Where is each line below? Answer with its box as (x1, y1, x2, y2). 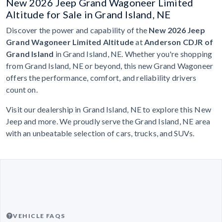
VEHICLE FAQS (13, 212, 65, 220)
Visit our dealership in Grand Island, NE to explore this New (6, 105, 212, 114)
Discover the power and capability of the (6, 25, 149, 35)
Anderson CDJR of (144, 37, 214, 47)
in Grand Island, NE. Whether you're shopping (54, 49, 213, 59)
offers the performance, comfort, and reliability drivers (6, 73, 197, 83)
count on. (6, 85, 38, 95)
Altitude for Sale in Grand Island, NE (6, 8, 171, 21)
